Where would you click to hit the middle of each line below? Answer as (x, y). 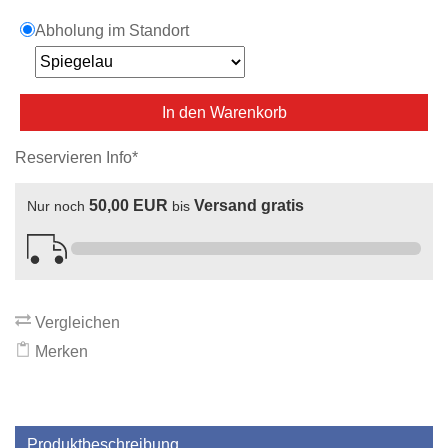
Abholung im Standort (111, 31)
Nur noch (58, 206)
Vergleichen (75, 323)
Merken (59, 352)
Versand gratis (249, 206)
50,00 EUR (128, 206)
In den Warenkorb (224, 113)
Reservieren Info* (76, 158)
